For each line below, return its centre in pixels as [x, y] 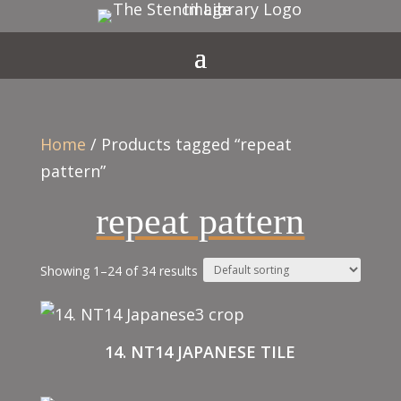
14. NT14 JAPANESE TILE [200, 352]
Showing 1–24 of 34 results [119, 271]
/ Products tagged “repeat [188, 144]
